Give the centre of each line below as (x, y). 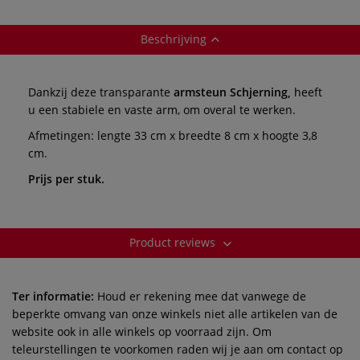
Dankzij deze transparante (99, 92)
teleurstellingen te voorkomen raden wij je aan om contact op (178, 349)
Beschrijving (174, 39)
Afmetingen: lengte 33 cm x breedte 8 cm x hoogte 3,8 (173, 135)
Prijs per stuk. (66, 178)
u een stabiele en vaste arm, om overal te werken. (162, 109)
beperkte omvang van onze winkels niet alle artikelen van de (175, 313)
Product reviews (174, 242)
